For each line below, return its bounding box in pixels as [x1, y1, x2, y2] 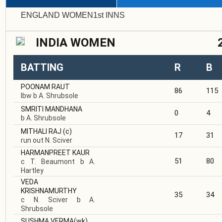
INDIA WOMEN [36, 36, 115, 50]
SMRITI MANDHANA [21, 105, 82, 113]
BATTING [21, 61, 63, 74]
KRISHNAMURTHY [21, 187, 77, 195]
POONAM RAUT [21, 83, 70, 91]
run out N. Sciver [21, 136, 72, 145]
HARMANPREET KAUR [21, 149, 90, 157]
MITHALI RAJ [21, 127, 63, 136]
